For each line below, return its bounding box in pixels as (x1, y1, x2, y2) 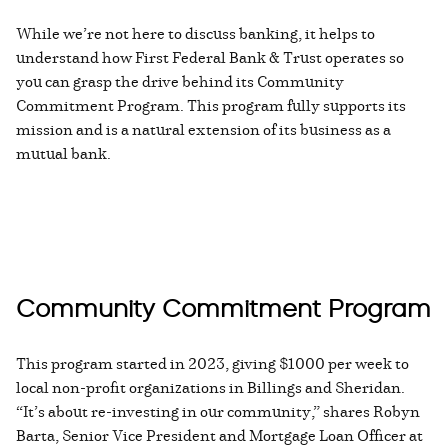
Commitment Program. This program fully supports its (16, 94, 406, 117)
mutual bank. (16, 142, 111, 165)
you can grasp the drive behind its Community (16, 70, 344, 93)
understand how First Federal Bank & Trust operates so (16, 46, 404, 69)
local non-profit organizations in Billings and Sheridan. (16, 376, 405, 399)
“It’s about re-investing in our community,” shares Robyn (16, 400, 420, 423)
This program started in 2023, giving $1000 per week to (16, 352, 409, 375)
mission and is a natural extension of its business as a (16, 118, 391, 141)
